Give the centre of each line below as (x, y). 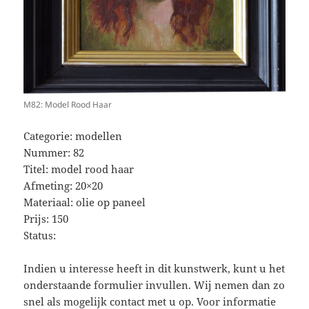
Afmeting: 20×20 (63, 185)
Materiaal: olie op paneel (85, 202)
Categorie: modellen (73, 136)
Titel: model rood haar (79, 169)
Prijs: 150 (46, 218)
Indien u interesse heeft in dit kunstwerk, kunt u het (154, 268)
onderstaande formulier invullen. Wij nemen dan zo (154, 285)
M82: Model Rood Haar (68, 104)
